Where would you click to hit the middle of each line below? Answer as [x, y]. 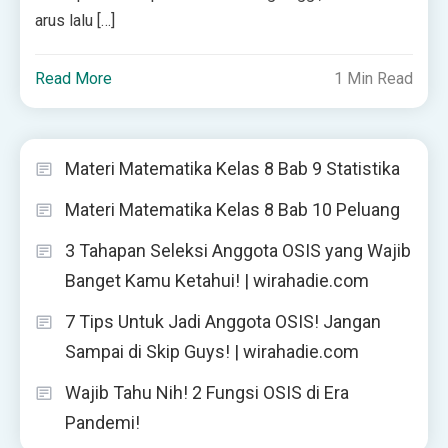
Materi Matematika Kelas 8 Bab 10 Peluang [232, 209]
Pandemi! [102, 422]
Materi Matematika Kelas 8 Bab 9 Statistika [232, 168]
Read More [74, 78]
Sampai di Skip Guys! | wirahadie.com [212, 351]
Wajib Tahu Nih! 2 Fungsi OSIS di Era [207, 392]
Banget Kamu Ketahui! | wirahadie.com [217, 280]
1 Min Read [373, 78]
